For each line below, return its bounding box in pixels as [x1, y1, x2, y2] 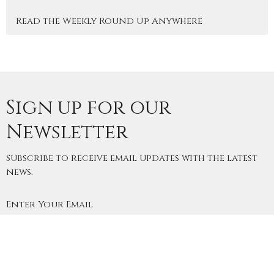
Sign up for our [6, 94, 171, 121]
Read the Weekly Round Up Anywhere [16, 14, 202, 28]
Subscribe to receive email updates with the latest [6, 151, 257, 165]
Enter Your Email [6, 198, 93, 211]
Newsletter [6, 119, 128, 146]
